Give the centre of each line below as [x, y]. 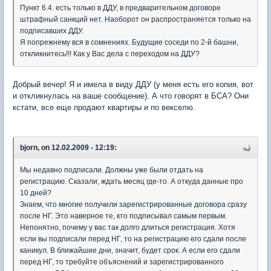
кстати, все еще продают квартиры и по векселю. [104, 108]
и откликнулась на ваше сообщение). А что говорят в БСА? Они [131, 96]
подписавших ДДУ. [52, 31]
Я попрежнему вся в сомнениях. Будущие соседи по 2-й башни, [129, 43]
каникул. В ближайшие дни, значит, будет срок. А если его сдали [130, 251]
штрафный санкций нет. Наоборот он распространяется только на [135, 20]
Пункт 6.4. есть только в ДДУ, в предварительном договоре [120, 8]
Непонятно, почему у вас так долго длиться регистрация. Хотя [128, 228]
